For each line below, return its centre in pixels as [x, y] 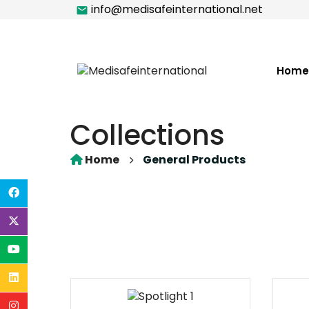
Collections [148, 135]
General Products [194, 160]
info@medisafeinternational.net [176, 9]
